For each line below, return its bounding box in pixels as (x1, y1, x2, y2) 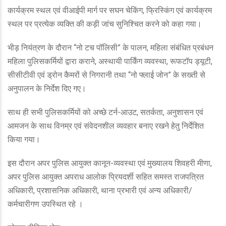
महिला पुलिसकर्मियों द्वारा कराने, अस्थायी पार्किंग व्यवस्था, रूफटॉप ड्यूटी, (8, 56, 212, 67)
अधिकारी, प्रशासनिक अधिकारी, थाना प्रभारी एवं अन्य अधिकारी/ (8, 186, 192, 196)
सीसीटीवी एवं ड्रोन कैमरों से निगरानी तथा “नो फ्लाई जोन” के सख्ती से (8, 70, 205, 80)
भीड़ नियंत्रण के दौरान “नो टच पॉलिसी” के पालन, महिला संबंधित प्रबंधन (8, 43, 213, 53)
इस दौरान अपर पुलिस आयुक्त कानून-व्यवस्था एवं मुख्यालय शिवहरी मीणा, (8, 158, 212, 168)
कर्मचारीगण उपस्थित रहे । (8, 199, 83, 209)
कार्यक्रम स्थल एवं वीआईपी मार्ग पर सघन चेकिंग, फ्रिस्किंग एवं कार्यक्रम (8, 6, 212, 16)
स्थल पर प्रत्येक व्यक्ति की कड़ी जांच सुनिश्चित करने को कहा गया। (8, 19, 204, 29)
